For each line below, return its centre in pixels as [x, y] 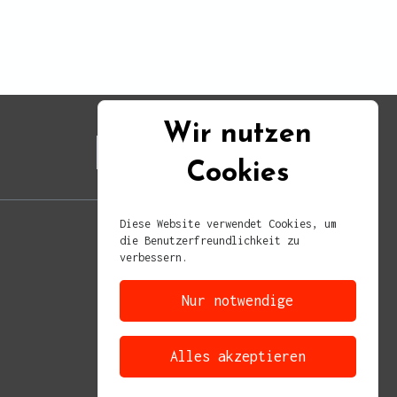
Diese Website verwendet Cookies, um [229, 224]
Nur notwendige [238, 301]
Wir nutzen [238, 134]
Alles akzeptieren [237, 357]
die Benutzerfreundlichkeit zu [210, 241]
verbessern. [154, 258]
